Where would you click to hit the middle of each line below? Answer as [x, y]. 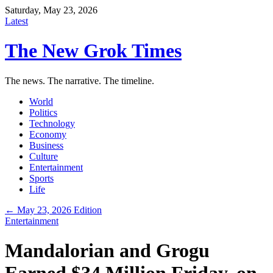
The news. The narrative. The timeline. [80, 80]
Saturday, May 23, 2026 [51, 10]
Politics [43, 112]
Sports [41, 178]
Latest [16, 21]
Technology [52, 123]
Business [46, 145]
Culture [44, 156]
